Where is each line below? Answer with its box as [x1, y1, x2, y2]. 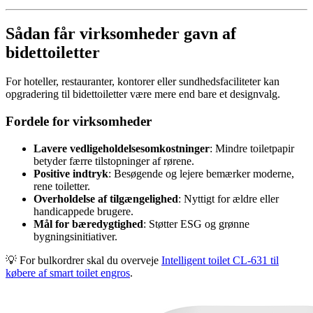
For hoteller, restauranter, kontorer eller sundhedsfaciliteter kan [6, 75, 279, 88]
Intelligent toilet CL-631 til [161, 254, 279, 266]
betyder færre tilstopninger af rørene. [34, 154, 194, 167]
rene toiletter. [34, 180, 90, 192]
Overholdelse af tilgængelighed [34, 192, 178, 205]
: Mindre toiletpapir [210, 142, 294, 154]
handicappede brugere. [34, 205, 133, 217]
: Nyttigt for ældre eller [178, 192, 279, 205]
